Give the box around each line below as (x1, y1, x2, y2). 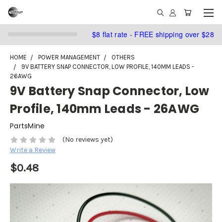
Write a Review (10, 146, 55, 155)
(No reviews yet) (62, 135, 113, 144)
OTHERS (111, 54, 135, 61)
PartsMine (10, 121, 45, 131)
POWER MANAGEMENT (38, 54, 100, 61)
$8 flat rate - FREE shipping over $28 (92, 29, 214, 39)
